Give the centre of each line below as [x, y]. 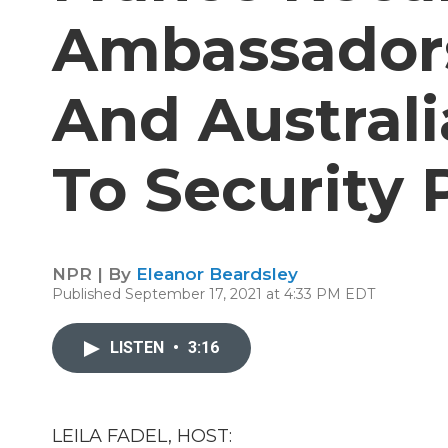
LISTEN [139, 347]
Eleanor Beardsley [217, 274]
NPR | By [94, 274]
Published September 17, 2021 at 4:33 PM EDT [213, 294]
